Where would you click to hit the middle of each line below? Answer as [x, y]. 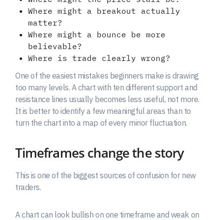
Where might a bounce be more [96, 34]
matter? [45, 22]
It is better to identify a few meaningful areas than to [103, 111]
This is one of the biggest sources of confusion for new [106, 176]
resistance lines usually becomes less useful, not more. [107, 99]
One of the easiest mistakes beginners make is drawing [107, 76]
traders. [28, 187]
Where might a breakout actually [104, 11]
